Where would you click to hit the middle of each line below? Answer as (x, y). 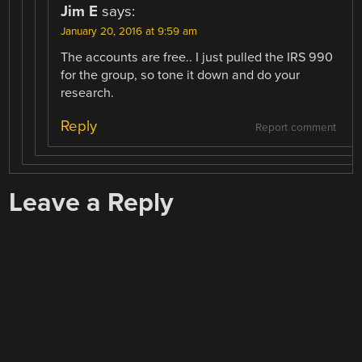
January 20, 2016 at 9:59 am (129, 31)
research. (88, 93)
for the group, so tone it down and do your (181, 75)
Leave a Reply (92, 202)
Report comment (295, 127)
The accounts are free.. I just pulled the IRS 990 (197, 57)
